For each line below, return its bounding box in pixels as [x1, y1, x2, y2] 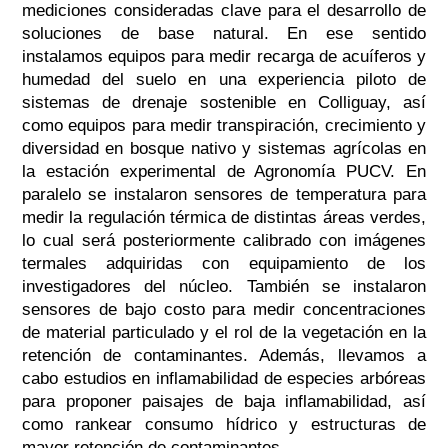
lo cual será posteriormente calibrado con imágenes [21, 231, 427, 251]
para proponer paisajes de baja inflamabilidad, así [21, 392, 427, 412]
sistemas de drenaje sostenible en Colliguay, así [21, 93, 427, 113]
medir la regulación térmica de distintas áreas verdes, [21, 208, 427, 228]
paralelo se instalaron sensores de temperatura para [21, 185, 427, 205]
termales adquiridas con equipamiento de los [21, 254, 427, 274]
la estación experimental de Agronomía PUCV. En [21, 162, 427, 182]
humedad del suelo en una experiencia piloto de [21, 70, 427, 90]
